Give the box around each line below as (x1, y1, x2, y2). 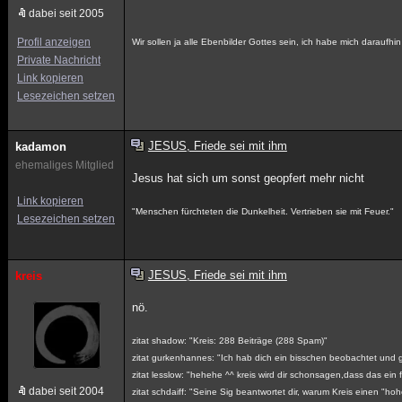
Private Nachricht (17, 54, 100, 66)
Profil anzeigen (17, 36, 91, 48)
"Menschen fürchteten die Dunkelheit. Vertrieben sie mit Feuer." (132, 206, 395, 216)
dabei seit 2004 (29, 385, 104, 398)
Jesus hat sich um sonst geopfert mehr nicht (132, 171, 365, 185)
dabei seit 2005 (29, 7, 104, 20)
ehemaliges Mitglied (15, 159, 114, 171)
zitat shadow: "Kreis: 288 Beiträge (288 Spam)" (132, 336, 328, 345)
